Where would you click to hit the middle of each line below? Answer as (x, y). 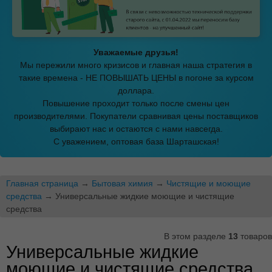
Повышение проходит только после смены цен (136, 103)
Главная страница (42, 183)
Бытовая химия (122, 183)
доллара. (136, 90)
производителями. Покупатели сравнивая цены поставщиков (136, 116)
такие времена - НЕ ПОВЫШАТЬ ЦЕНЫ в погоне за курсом (136, 77)
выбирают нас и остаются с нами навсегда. (136, 128)
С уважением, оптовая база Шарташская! (136, 141)
